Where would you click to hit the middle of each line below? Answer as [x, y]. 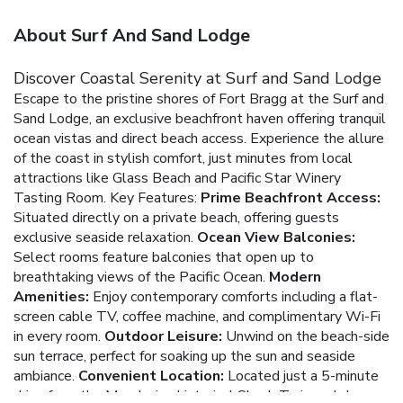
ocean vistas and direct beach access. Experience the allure [199, 139]
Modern [295, 278]
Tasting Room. [60, 198]
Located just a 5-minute [301, 376]
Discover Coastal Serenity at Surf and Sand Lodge [197, 79]
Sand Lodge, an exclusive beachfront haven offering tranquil [200, 119]
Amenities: [51, 297]
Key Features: [153, 198]
